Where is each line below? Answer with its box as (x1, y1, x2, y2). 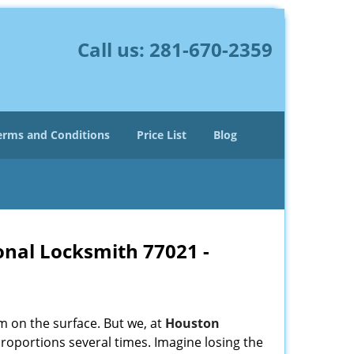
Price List (137, 127, 186, 142)
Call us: (77, 36, 149, 62)
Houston (165, 314, 220, 332)
